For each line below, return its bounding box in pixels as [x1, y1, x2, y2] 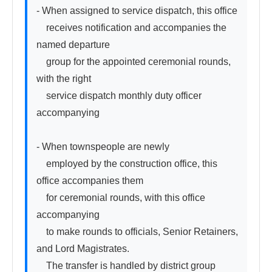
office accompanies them [36, 175, 143, 186]
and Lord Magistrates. [36, 243, 129, 254]
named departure [36, 39, 110, 50]
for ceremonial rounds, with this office [36, 192, 205, 203]
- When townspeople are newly [36, 141, 169, 152]
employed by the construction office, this [36, 158, 217, 169]
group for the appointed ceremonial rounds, [36, 56, 231, 67]
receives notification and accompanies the [36, 22, 226, 33]
